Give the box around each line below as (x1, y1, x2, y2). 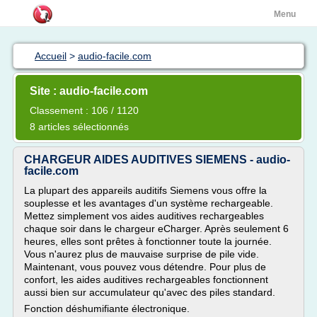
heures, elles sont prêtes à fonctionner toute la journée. (24, 236, 272, 247)
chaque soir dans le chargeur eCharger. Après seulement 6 (24, 223, 289, 234)
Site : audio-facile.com (30, 85, 148, 97)
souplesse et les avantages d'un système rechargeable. (24, 197, 273, 209)
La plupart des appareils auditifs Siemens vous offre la (24, 185, 267, 196)
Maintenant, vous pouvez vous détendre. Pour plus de (24, 261, 266, 272)
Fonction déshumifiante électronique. (24, 303, 190, 314)
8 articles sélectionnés (30, 121, 129, 132)
